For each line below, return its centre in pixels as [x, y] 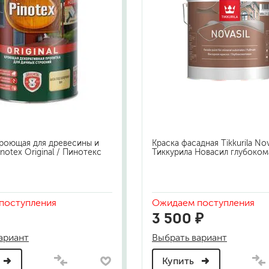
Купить [179, 261]
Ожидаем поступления [203, 203]
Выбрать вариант [189, 238]
